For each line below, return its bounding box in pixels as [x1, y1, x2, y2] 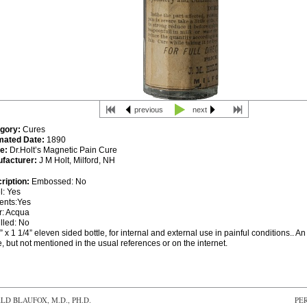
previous [134, 106, 163, 114]
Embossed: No [29, 176, 86, 186]
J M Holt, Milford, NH [37, 156, 115, 165]
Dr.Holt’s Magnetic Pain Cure [8, 145, 117, 155]
